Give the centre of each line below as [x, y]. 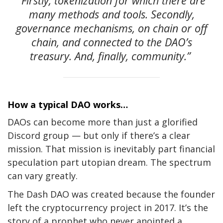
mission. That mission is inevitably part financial [111, 149]
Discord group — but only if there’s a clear [99, 135]
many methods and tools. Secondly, [111, 14]
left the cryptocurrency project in [80, 207]
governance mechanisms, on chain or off [111, 28]
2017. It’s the [180, 207]
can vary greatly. [43, 175]
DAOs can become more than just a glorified [103, 122]
